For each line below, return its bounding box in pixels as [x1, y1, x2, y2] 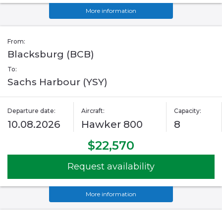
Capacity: [173, 107, 201, 115]
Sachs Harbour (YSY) [7, 76, 108, 88]
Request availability [67, 161, 155, 172]
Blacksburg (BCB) [7, 49, 94, 60]
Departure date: [7, 107, 55, 115]
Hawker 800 [81, 118, 143, 131]
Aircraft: [81, 107, 105, 115]
